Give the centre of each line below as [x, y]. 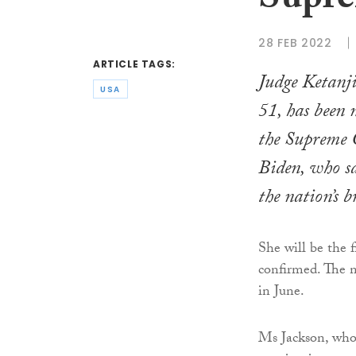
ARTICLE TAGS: [134, 64]
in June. [281, 293]
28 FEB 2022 [295, 43]
